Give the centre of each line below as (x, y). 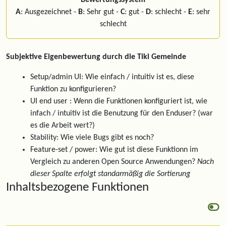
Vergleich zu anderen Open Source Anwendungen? (114, 162)
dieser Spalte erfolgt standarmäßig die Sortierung (110, 174)
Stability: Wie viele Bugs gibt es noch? (92, 138)
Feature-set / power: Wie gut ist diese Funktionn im (114, 150)
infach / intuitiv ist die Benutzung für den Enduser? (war (122, 114)
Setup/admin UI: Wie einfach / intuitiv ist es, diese (112, 77)
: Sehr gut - (102, 12)
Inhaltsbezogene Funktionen (77, 187)
